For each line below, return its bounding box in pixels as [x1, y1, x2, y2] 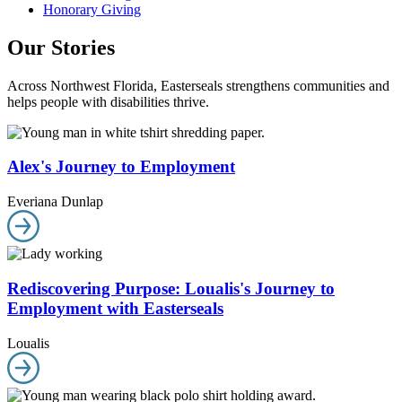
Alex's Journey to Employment [7, 157, 235, 177]
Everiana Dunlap [7, 194, 103, 210]
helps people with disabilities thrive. [7, 93, 213, 109]
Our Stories [7, 35, 115, 59]
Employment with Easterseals [7, 298, 223, 318]
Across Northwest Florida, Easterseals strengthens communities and [7, 77, 389, 93]
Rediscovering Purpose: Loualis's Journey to [7, 278, 335, 298]
